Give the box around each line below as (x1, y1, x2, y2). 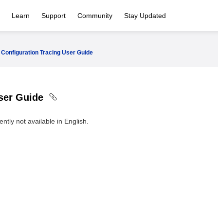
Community (77, 12, 112, 19)
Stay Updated (124, 12, 166, 19)
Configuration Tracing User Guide (1, 49, 93, 56)
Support (41, 12, 66, 19)
